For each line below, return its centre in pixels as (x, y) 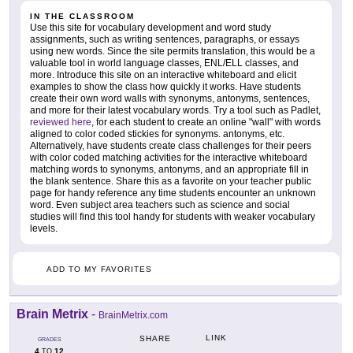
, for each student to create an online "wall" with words (206, 123)
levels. (44, 229)
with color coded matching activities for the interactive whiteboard (169, 158)
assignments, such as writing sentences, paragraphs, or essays (165, 40)
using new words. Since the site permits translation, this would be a (173, 52)
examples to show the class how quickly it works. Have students (165, 87)
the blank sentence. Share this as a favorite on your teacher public (171, 182)
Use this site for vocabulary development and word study (150, 28)
